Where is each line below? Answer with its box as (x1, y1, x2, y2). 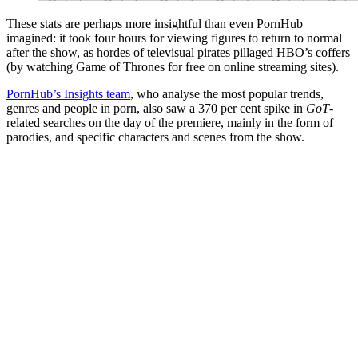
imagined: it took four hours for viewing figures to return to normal (6, 31, 342, 46)
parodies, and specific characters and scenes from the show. (6, 130, 304, 145)
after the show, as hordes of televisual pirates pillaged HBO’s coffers (6, 46, 350, 60)
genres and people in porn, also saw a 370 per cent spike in (6, 101, 306, 116)
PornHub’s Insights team (6, 87, 130, 101)
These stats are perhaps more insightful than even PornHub (6, 17, 303, 31)
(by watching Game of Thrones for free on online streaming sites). (6, 60, 339, 74)
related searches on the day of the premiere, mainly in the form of (6, 116, 333, 130)
